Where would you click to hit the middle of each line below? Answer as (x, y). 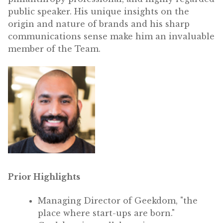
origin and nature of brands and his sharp (99, 24)
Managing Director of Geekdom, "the (118, 200)
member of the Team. (54, 49)
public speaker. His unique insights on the (99, 11)
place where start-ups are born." (106, 213)
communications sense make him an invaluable (111, 36)
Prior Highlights (44, 177)
